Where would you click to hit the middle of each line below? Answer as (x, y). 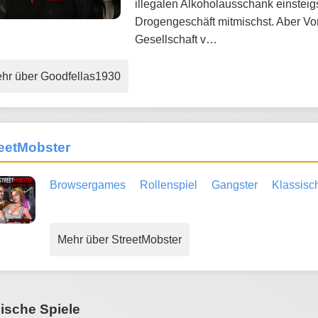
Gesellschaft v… (176, 39)
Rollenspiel (169, 185)
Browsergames (88, 185)
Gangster (235, 185)
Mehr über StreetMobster (120, 239)
